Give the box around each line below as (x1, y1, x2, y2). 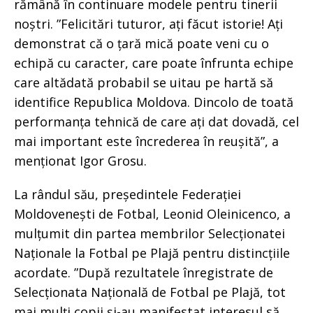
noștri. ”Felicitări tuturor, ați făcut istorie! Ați (14, 15, 283, 32)
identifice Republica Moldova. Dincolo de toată (14, 93, 293, 110)
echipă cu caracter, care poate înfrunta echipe (14, 54, 293, 71)
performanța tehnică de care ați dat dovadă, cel (14, 112, 299, 130)
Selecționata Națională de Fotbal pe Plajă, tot (14, 283, 286, 300)
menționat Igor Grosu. (14, 152, 147, 169)
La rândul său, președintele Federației (14, 185, 241, 203)
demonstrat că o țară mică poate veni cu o (14, 34, 269, 52)
